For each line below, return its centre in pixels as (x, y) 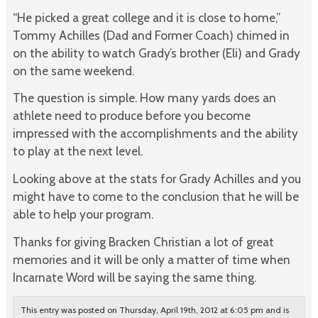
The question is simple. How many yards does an (144, 98)
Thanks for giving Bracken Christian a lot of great (143, 242)
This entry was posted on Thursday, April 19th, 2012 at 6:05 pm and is (154, 309)
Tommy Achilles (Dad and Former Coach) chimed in (151, 35)
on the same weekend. (73, 70)
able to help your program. (83, 214)
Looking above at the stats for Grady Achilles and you (157, 179)
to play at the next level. (77, 151)
